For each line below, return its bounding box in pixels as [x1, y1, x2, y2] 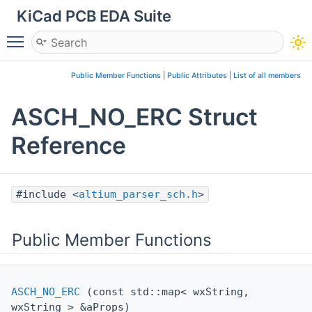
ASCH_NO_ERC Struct [11, 102, 258, 131]
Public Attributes [167, 71, 227, 80]
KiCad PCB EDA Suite [17, 7, 171, 25]
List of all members [233, 71, 301, 80]
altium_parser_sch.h [79, 187, 198, 201]
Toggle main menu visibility [31, 29, 174, 42]
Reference [11, 130, 126, 159]
